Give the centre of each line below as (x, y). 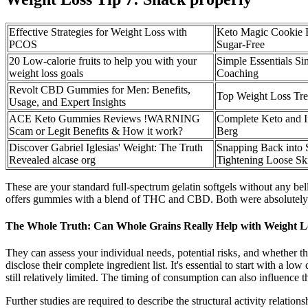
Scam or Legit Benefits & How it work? (96, 131)
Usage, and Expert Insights (67, 102)
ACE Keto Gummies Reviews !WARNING (104, 118)
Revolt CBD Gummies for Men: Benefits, (100, 89)
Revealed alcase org (52, 159)
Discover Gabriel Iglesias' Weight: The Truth (106, 147)
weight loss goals (46, 73)
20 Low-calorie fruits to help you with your (103, 60)
